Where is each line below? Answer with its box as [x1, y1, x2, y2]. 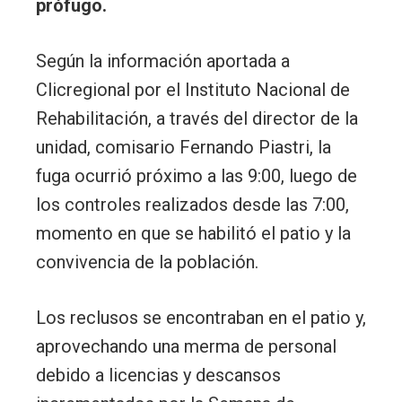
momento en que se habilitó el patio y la [36, 223, 351, 245]
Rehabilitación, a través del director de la [36, 108, 358, 130]
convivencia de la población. [36, 251, 258, 274]
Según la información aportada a [36, 50, 290, 73]
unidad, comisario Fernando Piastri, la [36, 136, 331, 159]
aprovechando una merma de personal [36, 336, 336, 358]
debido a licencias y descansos [36, 364, 281, 387]
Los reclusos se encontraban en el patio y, [36, 307, 366, 329]
